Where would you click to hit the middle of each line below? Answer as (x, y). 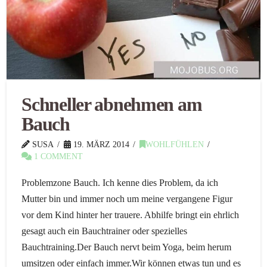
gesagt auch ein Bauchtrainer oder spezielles (105, 231)
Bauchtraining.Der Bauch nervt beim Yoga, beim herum (127, 247)
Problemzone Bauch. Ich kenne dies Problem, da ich (120, 183)
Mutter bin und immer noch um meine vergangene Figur (127, 199)
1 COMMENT (58, 157)
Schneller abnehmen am (112, 105)
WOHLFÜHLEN (175, 145)
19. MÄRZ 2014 (100, 145)
